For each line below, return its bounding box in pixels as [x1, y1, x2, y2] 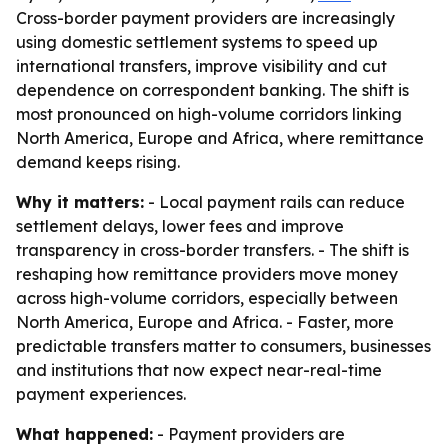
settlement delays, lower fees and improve [16, 216, 344, 236]
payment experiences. [16, 384, 186, 404]
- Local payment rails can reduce [144, 192, 405, 212]
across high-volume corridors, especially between [16, 288, 398, 308]
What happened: [16, 424, 153, 444]
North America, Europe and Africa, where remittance [16, 128, 424, 148]
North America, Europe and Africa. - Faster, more [16, 312, 394, 332]
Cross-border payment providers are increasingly [16, 8, 395, 28]
